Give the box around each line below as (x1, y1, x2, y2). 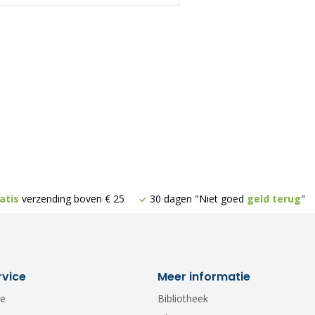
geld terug (246, 192, 301, 205)
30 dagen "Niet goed (149, 192, 247, 205)
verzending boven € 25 (18, 192, 124, 205)
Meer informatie (157, 269, 250, 285)
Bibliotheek (157, 292, 208, 305)
